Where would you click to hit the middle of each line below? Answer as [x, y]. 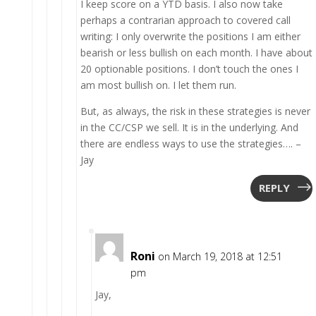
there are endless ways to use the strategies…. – [190, 143]
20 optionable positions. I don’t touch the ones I [189, 68]
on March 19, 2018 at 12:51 [220, 256]
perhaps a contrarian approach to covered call [185, 20]
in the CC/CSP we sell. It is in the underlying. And [189, 127]
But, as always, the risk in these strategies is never [195, 111]
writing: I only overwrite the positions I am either [190, 36]
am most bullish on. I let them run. [158, 85]
